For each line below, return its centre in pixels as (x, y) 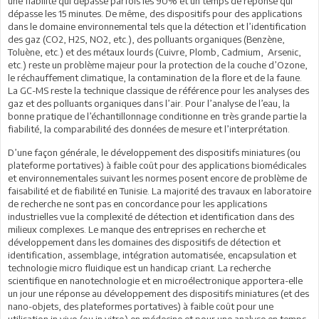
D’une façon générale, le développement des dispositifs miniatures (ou (154, 152)
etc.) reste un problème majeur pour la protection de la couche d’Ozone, (158, 64)
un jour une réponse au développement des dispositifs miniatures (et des (158, 293)
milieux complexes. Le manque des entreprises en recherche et (137, 229)
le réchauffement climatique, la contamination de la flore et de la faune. (155, 77)
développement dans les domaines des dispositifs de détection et (144, 242)
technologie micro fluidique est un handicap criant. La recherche (139, 267)
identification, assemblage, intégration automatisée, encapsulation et (152, 255)
